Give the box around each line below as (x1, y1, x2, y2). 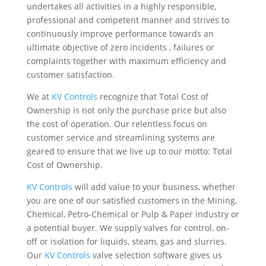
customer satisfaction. (26, 69, 115, 81)
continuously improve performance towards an (26, 28, 214, 40)
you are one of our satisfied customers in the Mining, (26, 195, 237, 207)
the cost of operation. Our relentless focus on (26, 118, 207, 130)
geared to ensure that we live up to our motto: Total (26, 145, 232, 157)
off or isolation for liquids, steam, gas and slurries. (26, 236, 227, 248)
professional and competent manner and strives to (26, 14, 229, 26)
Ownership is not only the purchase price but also (26, 104, 226, 116)
